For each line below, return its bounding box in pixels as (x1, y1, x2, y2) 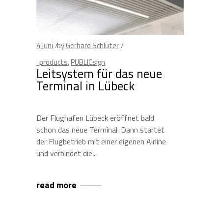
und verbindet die (36, 147, 92, 159)
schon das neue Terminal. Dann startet (36, 124, 165, 136)
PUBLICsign (71, 56, 105, 68)
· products (36, 56, 68, 68)
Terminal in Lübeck (36, 77, 135, 95)
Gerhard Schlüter (66, 40, 119, 51)
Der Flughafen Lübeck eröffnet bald (36, 112, 154, 124)
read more (36, 178, 77, 192)
